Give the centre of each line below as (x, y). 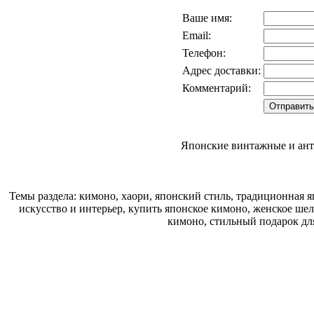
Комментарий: (217, 88)
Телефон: (204, 53)
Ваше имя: (207, 18)
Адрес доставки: (221, 71)
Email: (197, 36)
